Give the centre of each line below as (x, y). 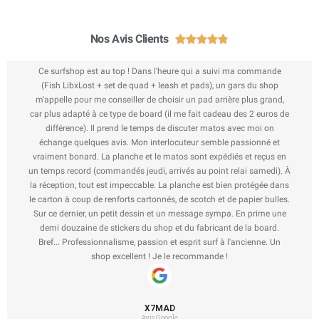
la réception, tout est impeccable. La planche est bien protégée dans (159, 185)
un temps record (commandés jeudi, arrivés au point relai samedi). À (159, 171)
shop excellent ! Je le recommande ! (159, 257)
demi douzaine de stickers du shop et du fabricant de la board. (159, 228)
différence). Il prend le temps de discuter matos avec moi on (159, 129)
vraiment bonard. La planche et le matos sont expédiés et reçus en (159, 157)
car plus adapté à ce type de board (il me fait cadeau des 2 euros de (159, 114)
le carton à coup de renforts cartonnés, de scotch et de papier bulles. (159, 200)
